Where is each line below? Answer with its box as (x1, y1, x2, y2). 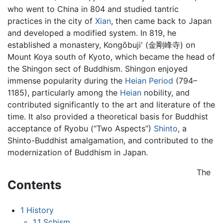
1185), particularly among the (7, 87, 120, 98)
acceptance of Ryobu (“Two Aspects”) (7, 123, 154, 133)
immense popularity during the (7, 75, 125, 86)
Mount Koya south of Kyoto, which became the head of (7, 51, 215, 62)
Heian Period (125, 75, 173, 86)
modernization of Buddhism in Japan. (7, 147, 148, 157)
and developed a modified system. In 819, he (7, 27, 176, 38)
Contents (7, 177, 61, 192)
